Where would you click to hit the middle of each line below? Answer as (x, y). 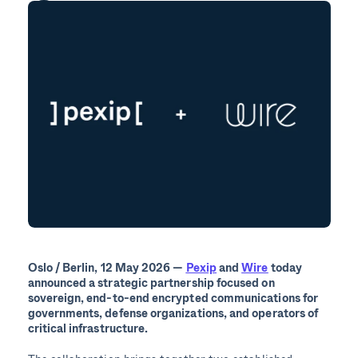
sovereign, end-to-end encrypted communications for (173, 298)
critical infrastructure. (88, 328)
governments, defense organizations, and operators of (173, 313)
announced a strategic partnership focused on (151, 283)
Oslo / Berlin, (64, 268)
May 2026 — (150, 268)
